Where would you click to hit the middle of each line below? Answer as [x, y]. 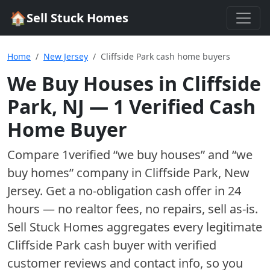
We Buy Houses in [95, 83]
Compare [35, 155]
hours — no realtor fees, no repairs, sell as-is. [133, 209]
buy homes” [42, 173]
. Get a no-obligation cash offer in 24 [140, 191]
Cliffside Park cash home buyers [165, 56]
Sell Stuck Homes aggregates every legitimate [135, 227]
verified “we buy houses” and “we [161, 155]
